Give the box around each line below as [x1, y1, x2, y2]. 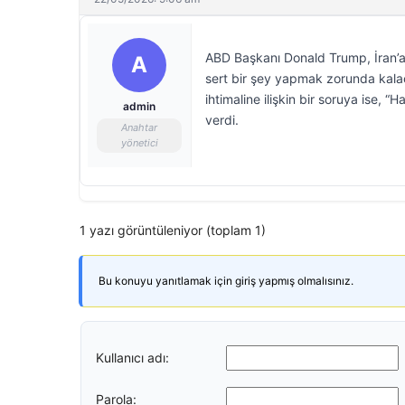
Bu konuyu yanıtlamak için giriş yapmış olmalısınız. [99, 274, 353, 287]
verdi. [205, 112, 239, 127]
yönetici [120, 137, 158, 149]
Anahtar [121, 121, 157, 134]
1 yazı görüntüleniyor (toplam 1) [80, 222, 266, 238]
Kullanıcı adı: [96, 349, 169, 365]
